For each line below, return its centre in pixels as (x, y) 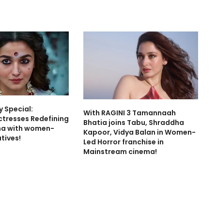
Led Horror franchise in (124, 142)
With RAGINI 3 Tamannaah (130, 113)
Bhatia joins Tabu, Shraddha (134, 122)
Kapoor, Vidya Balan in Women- (140, 132)
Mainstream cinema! (120, 151)
